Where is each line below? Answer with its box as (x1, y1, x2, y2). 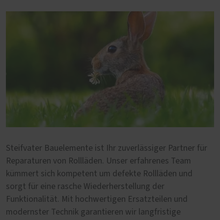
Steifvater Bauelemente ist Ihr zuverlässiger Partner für (6, 144, 207, 153)
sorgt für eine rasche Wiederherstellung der (6, 182, 165, 192)
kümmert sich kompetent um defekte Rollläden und (6, 169, 192, 179)
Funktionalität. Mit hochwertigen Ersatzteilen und (6, 195, 188, 204)
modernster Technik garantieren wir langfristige (6, 208, 181, 217)
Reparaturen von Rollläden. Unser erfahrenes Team (6, 157, 191, 166)
